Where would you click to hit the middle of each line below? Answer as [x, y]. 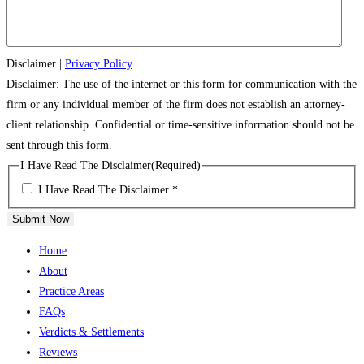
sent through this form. [59, 145]
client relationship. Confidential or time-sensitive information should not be [180, 125]
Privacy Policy [99, 64]
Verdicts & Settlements [91, 331]
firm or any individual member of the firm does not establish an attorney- [176, 105]
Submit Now [41, 219]
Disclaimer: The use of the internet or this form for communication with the [182, 84]
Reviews [58, 352]
